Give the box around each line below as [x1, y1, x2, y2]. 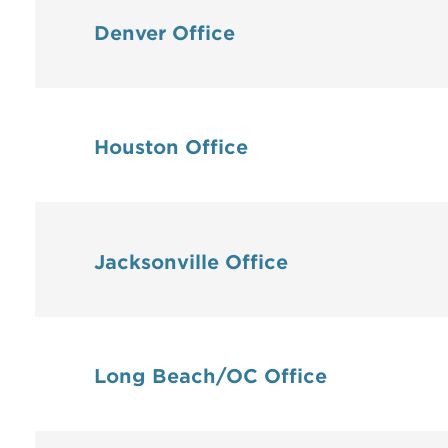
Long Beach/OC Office [94, 365, 327, 389]
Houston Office [94, 136, 248, 160]
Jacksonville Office [94, 250, 288, 274]
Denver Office [94, 21, 235, 45]
